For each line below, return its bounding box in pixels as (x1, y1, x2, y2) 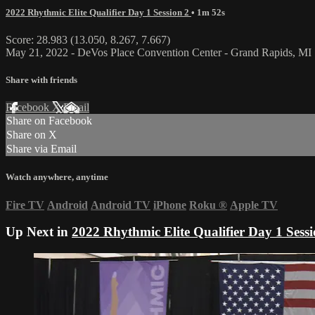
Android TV (91, 198, 150, 211)
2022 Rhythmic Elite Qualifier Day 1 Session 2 (6, 6, 191, 18)
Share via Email (6, 143, 77, 155)
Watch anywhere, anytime (6, 172, 108, 183)
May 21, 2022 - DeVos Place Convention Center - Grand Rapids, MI (6, 46, 311, 58)
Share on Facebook (6, 115, 92, 127)
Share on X (6, 129, 57, 141)
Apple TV (230, 198, 278, 211)
